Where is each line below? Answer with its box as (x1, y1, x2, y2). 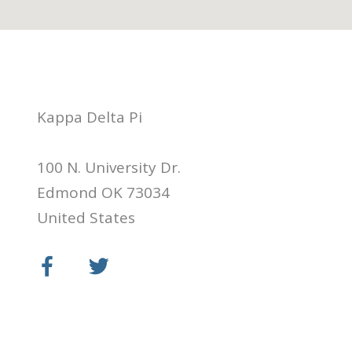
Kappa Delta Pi (37, 107, 142, 128)
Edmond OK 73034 (37, 182, 170, 203)
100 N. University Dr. (37, 157, 181, 178)
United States (37, 207, 135, 229)
